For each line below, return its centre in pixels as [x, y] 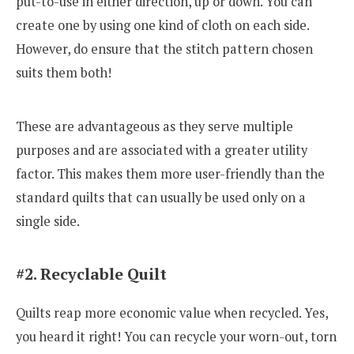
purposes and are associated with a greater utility [162, 150]
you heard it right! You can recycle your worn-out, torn [176, 336]
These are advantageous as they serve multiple [154, 126]
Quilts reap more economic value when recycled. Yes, [172, 313]
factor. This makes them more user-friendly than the [170, 173]
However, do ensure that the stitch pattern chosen [164, 49]
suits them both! [64, 73]
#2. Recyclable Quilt [91, 273]
